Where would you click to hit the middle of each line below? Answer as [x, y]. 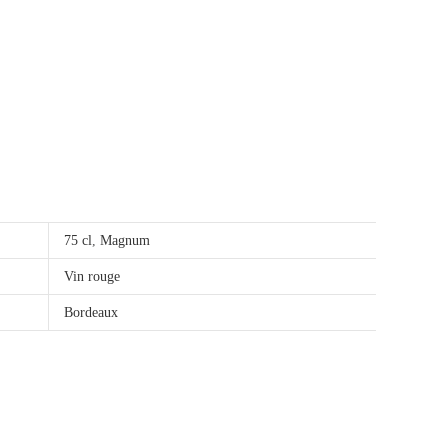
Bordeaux [91, 312]
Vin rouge [92, 276]
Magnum [125, 240]
